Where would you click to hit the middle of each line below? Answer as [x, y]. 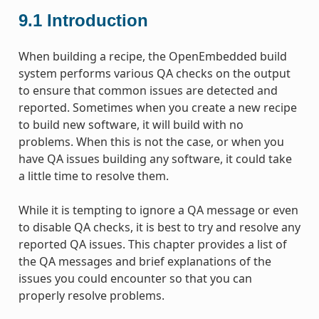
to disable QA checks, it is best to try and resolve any [159, 227]
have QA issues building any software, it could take [155, 158]
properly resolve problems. [91, 295]
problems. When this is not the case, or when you [151, 141]
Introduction [97, 20]
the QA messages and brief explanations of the [145, 261]
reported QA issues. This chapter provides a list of [152, 244]
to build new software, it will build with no [131, 124]
